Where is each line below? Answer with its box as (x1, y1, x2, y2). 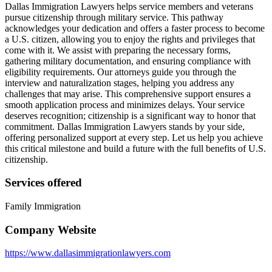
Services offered (5, 176, 82, 189)
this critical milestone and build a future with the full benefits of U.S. (5, 143, 266, 154)
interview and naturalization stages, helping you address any (5, 77, 234, 88)
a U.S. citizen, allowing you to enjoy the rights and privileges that (5, 33, 255, 44)
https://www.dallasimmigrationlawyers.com (5, 248, 171, 259)
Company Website (5, 223, 96, 236)
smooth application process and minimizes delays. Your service (5, 99, 245, 110)
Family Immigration (5, 201, 81, 212)
